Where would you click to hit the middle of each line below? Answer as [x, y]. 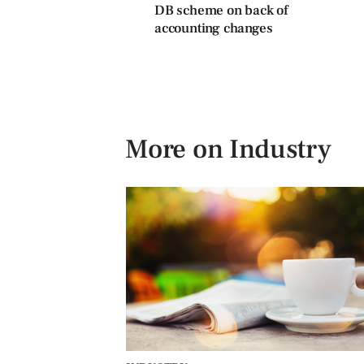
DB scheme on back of [221, 11]
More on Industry [228, 149]
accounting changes [214, 28]
